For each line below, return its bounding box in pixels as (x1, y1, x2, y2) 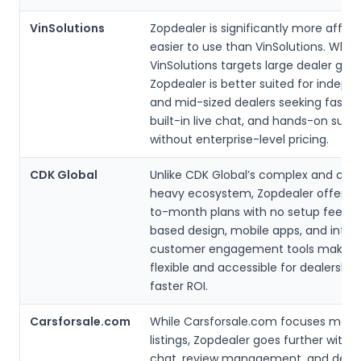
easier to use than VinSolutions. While (150, 38, 359, 55)
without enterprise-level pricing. (150, 131, 329, 147)
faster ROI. (150, 277, 208, 294)
